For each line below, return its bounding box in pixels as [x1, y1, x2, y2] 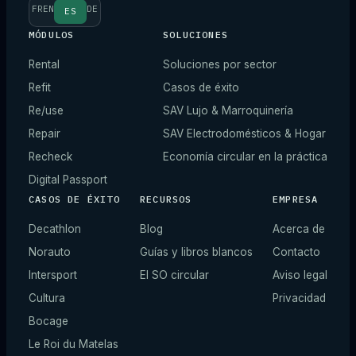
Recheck [29, 150, 72, 163]
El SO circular [139, 269, 209, 281]
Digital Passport [29, 173, 107, 186]
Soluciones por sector [163, 58, 277, 71]
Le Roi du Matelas [29, 338, 118, 350]
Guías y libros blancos [139, 246, 253, 258]
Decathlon [29, 222, 81, 235]
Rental [29, 58, 60, 71]
